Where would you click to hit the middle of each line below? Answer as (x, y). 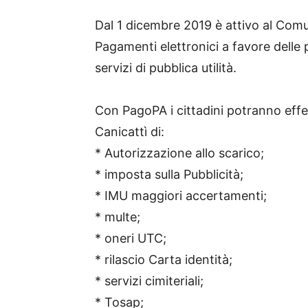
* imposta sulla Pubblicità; (169, 175)
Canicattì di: (130, 132)
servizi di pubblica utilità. (166, 68)
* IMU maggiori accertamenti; (181, 196)
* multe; (118, 217)
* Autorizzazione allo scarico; (179, 153)
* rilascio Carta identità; (164, 260)
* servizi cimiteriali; (149, 281)
